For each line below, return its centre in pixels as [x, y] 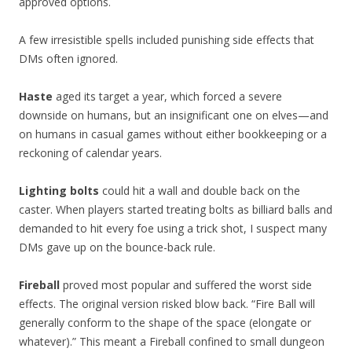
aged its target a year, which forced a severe [167, 97]
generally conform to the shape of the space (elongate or [165, 323]
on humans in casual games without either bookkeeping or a [173, 134]
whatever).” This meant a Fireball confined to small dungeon [172, 342]
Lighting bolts [59, 191]
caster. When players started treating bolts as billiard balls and [176, 210]
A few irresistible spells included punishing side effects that [167, 40]
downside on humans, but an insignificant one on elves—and [174, 115]
